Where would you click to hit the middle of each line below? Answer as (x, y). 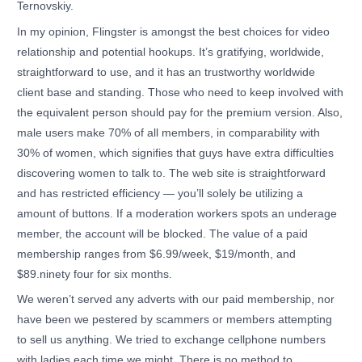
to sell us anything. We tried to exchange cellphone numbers (172, 340)
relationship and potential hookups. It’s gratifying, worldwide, (171, 52)
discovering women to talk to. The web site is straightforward (172, 173)
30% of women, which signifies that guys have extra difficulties (176, 153)
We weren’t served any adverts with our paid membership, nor (176, 300)
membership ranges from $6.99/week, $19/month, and (157, 254)
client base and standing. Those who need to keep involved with (181, 92)
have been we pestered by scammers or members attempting (175, 320)
